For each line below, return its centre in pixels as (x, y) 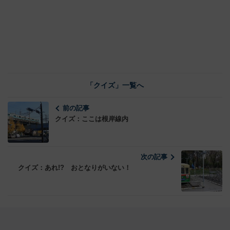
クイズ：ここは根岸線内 (92, 119)
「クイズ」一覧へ (115, 85)
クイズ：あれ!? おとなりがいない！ (74, 168)
